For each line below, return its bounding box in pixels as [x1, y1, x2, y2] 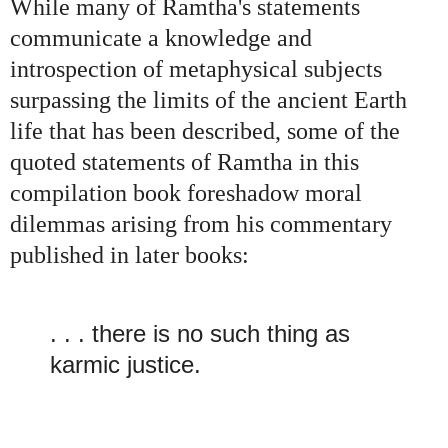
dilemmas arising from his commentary [10, 211, 392, 238]
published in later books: [10, 242, 249, 269]
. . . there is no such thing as [50, 319, 350, 347]
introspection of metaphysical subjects [10, 56, 382, 83]
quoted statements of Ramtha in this [10, 149, 359, 176]
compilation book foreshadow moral [10, 180, 362, 207]
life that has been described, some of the [10, 118, 400, 145]
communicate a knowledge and [10, 25, 312, 52]
